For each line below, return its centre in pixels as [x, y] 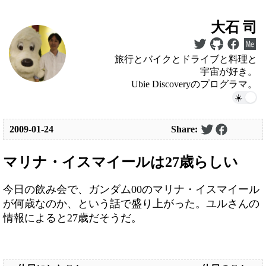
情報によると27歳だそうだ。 [72, 218]
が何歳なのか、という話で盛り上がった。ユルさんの [131, 203]
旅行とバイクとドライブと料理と [186, 59]
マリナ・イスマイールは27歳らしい [121, 162]
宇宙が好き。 [229, 71]
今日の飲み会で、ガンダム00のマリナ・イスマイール [131, 189]
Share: [186, 129]
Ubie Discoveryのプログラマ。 [194, 84]
